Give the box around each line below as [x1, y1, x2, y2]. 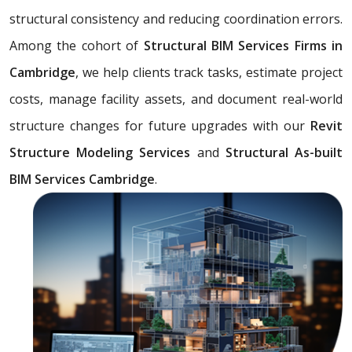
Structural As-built [218, 144, 343, 162]
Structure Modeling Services [9, 144, 197, 162]
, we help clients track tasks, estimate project [75, 64, 343, 82]
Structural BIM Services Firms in [143, 37, 343, 55]
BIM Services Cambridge [9, 170, 155, 189]
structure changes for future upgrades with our [9, 117, 310, 135]
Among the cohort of [9, 37, 144, 55]
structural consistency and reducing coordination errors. [9, 10, 343, 28]
